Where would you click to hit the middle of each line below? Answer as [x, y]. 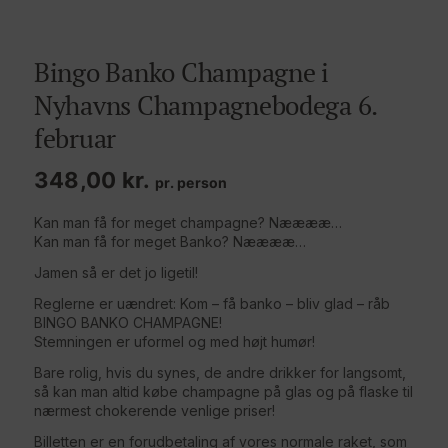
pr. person [191, 182]
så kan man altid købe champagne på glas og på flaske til [223, 391]
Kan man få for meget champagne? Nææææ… [188, 222]
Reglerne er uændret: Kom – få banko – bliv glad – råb [212, 303]
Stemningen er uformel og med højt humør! [174, 341]
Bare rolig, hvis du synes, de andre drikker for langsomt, [220, 372]
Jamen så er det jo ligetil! [116, 272]
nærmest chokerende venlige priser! [154, 410]
